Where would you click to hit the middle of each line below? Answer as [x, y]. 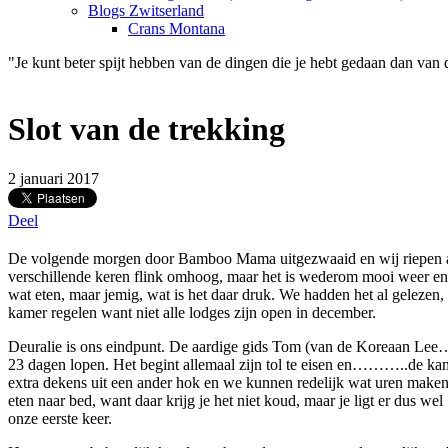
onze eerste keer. [60, 419]
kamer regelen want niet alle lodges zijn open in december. [192, 313]
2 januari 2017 [53, 178]
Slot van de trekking [146, 129]
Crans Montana [176, 28]
